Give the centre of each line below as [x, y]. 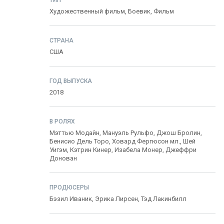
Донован [63, 158]
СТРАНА [61, 40]
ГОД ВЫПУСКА [71, 81]
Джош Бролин [178, 133]
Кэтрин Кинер [91, 150]
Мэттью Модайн [74, 133]
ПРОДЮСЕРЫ [69, 187]
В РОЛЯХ [62, 121]
